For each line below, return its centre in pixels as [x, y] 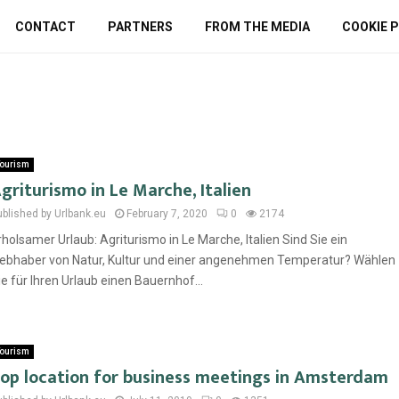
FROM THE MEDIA [257, 27]
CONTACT [45, 27]
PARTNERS [140, 27]
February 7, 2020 [167, 214]
